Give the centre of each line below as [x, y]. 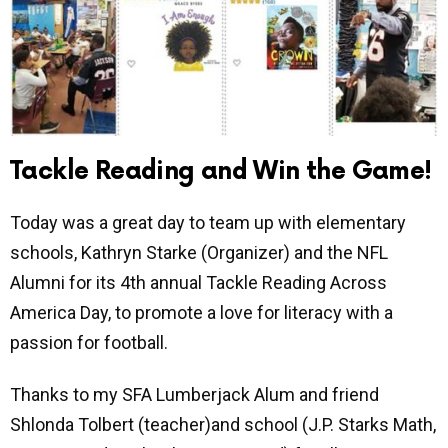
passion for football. [89, 342]
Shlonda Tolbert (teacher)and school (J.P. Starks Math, [223, 425]
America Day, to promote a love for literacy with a [201, 312]
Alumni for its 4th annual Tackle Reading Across [198, 282]
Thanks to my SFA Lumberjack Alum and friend [194, 395]
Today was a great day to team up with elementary [208, 222]
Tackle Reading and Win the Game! [221, 172]
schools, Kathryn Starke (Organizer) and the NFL [199, 252]
